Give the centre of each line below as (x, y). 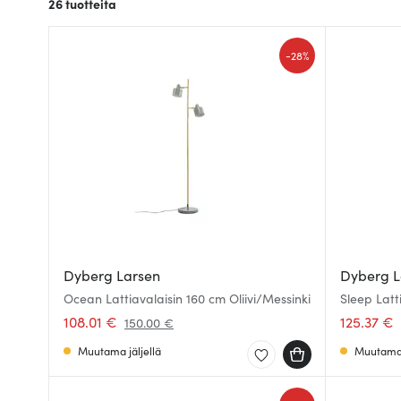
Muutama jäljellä (119, 350)
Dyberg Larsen (112, 275)
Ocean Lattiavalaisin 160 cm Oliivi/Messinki (187, 298)
